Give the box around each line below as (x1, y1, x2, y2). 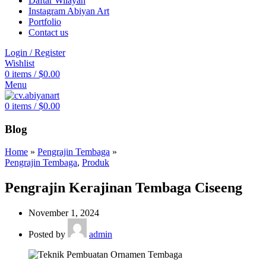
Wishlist (5, 58, 34, 68)
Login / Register (5, 47, 65, 58)
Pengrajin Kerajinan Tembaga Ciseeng (5, 180, 242, 196)
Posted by (28, 229, 68, 240)
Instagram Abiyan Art (28, 6, 109, 16)
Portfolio (28, 17, 61, 27)
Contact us (28, 27, 68, 37)
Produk (82, 157, 109, 168)
